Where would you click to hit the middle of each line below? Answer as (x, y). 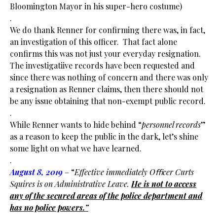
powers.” (72, 207)
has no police (33, 207)
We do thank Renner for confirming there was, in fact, (108, 30)
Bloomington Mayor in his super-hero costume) (96, 6)
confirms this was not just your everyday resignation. (106, 54)
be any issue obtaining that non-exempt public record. (108, 101)
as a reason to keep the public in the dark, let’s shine (104, 136)
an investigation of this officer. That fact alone (93, 42)
